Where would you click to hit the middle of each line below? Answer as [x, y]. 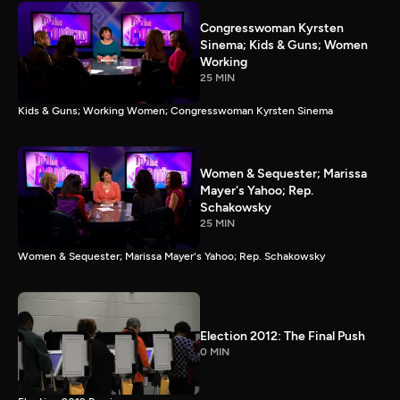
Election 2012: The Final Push [283, 336]
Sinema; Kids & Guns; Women [284, 46]
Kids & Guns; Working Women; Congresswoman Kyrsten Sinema [175, 111]
